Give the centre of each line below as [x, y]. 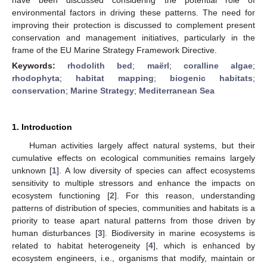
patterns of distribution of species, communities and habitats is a [133, 208]
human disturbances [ [55, 233]
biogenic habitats [211, 78]
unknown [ [32, 170]
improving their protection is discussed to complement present [133, 25]
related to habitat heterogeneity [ [80, 245]
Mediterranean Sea [177, 90]
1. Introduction [42, 127]
